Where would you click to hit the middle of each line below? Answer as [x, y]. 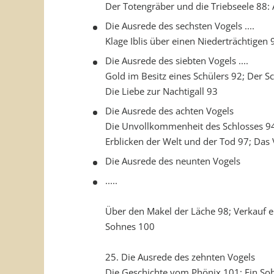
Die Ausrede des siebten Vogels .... [177, 61]
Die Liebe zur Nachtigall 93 [161, 91]
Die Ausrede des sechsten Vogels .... [180, 26]
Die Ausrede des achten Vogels [169, 111]
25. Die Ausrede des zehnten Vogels [180, 257]
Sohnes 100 [130, 226]
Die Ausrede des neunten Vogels [173, 161]
